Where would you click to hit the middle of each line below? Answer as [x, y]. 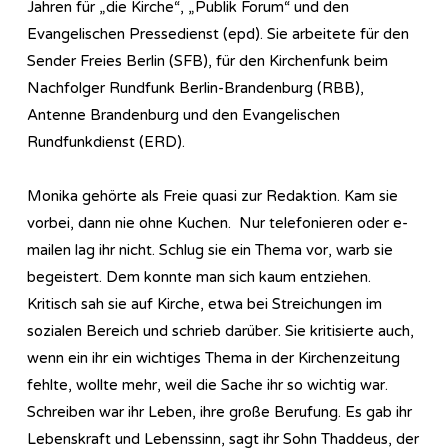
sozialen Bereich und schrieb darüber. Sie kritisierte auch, [220, 330]
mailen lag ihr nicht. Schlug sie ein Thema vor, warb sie [210, 249]
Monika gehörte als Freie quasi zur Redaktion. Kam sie [212, 195]
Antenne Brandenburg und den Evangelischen [183, 114]
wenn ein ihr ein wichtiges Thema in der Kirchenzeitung [213, 357]
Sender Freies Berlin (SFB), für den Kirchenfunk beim [207, 60]
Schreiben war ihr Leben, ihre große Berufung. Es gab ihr [219, 411]
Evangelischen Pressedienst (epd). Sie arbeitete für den [218, 33]
